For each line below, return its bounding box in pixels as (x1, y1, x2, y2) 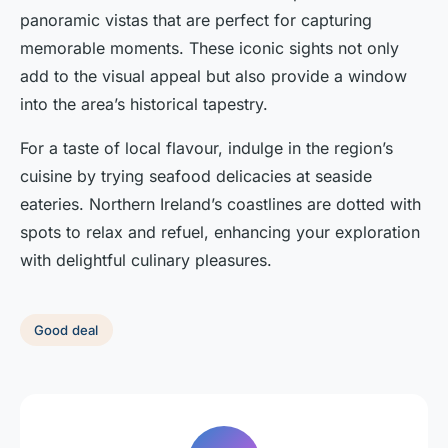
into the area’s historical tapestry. (20, 94, 268, 115)
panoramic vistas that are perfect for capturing (20, 10, 372, 31)
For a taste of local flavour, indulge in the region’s (20, 138, 393, 159)
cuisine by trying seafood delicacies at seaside (20, 166, 372, 187)
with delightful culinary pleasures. (20, 250, 272, 271)
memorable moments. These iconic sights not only (20, 38, 399, 59)
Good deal (34, 322, 99, 339)
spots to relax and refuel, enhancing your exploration (20, 222, 420, 243)
